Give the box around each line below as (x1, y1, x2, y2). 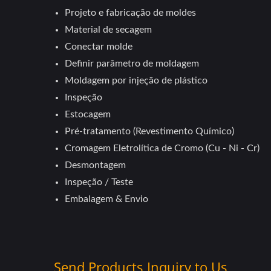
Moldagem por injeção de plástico (65, 76, 207, 85)
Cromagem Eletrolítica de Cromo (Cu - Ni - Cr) (65, 143, 260, 153)
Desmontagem (65, 160, 126, 170)
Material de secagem (65, 25, 152, 34)
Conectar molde (65, 42, 132, 51)
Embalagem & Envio (65, 194, 148, 204)
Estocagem (65, 109, 111, 119)
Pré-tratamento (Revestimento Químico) (65, 126, 234, 136)
